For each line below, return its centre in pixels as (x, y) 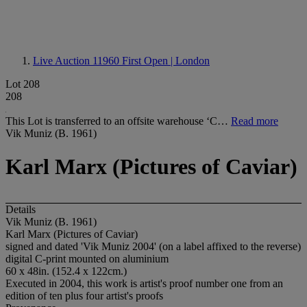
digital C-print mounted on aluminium (87, 258)
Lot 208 (23, 84)
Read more (255, 121)
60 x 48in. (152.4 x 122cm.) (66, 271)
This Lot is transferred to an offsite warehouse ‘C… (118, 121)
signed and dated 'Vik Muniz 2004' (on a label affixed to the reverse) (153, 246)
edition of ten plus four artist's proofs (84, 295)
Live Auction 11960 (77, 61)
